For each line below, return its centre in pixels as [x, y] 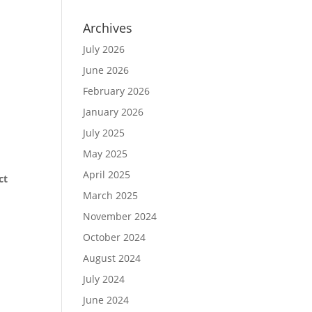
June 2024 [106, 300]
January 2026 [114, 112]
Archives [108, 28]
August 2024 [112, 258]
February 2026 [117, 91]
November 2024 [120, 216]
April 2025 [107, 174]
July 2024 [104, 279]
